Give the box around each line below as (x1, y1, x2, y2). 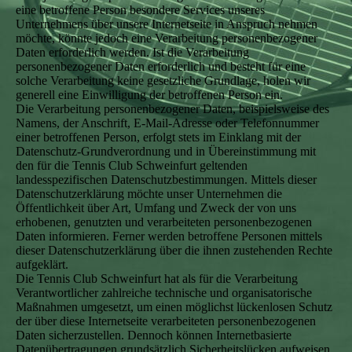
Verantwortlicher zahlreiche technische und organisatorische (16, 286, 312, 299)
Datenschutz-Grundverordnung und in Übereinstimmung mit (16, 145, 316, 158)
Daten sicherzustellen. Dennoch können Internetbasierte (16, 328, 291, 342)
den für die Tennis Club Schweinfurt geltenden (16, 159, 247, 172)
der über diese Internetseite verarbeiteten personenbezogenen (16, 314, 316, 328)
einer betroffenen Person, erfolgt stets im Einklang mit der (16, 130, 301, 144)
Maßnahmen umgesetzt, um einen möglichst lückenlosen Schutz (16, 300, 332, 313)
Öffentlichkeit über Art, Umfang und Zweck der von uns (16, 201, 296, 214)
